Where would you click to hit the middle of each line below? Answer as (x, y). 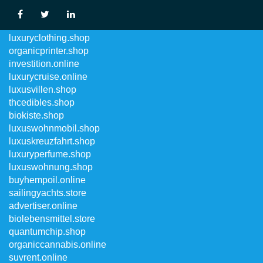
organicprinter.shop (49, 51)
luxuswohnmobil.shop (54, 128)
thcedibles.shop (42, 102)
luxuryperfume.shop (50, 154)
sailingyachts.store (48, 193)
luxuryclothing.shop (49, 38)
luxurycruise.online (48, 77)
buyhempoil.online (47, 180)
